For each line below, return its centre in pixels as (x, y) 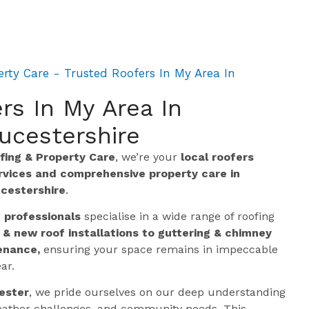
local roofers (217, 157)
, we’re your (148, 157)
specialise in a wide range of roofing (178, 216)
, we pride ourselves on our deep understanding (157, 292)
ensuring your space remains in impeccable (159, 249)
